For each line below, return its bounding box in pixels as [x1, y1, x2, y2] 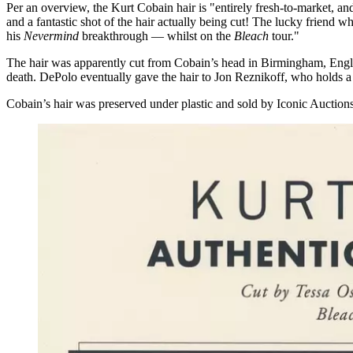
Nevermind [24, 29, 79, 43]
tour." [269, 29, 299, 43]
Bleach [234, 29, 269, 43]
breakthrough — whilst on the [79, 29, 234, 43]
